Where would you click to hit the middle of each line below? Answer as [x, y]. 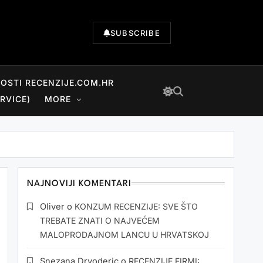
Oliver [52, 207]
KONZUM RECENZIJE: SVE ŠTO [136, 206]
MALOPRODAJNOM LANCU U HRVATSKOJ [124, 235]
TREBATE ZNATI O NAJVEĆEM [100, 220]
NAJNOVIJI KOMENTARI [80, 184]
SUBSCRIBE [135, 33]
